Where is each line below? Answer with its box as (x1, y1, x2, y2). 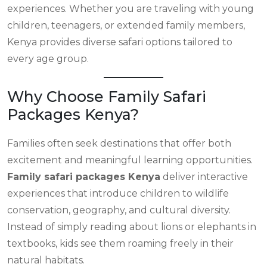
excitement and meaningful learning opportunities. (7, 154, 253, 166)
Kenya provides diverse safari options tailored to (7, 36, 232, 48)
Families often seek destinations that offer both (7, 138, 231, 149)
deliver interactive (160, 171, 248, 182)
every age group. (7, 53, 89, 64)
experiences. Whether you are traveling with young (7, 3, 254, 14)
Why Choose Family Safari (7, 88, 206, 105)
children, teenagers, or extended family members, (7, 20, 245, 31)
